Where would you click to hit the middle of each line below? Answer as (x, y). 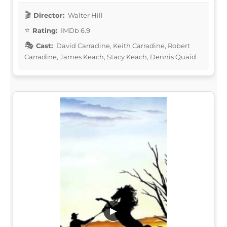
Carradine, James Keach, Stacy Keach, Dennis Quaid (110, 56)
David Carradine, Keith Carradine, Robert (122, 45)
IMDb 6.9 (75, 30)
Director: (49, 15)
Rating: (45, 30)
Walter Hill (85, 15)
